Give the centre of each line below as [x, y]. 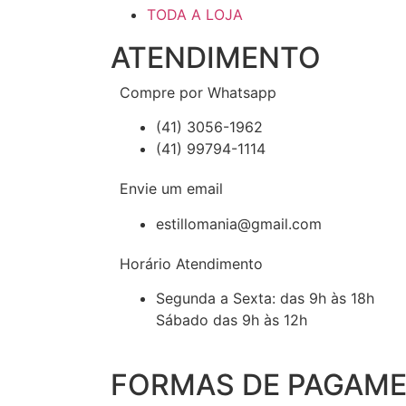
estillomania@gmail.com [239, 223]
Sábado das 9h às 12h [232, 320]
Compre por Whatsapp [198, 92]
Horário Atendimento [191, 263]
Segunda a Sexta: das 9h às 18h [265, 299]
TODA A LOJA [195, 14]
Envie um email [171, 189]
